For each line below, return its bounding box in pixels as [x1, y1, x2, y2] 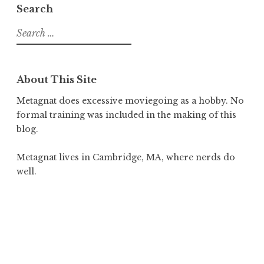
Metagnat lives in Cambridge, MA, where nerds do [16, 152, 235, 163]
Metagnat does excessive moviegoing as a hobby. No [16, 95, 244, 106]
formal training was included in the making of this [16, 109, 236, 120]
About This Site [16, 73, 97, 85]
